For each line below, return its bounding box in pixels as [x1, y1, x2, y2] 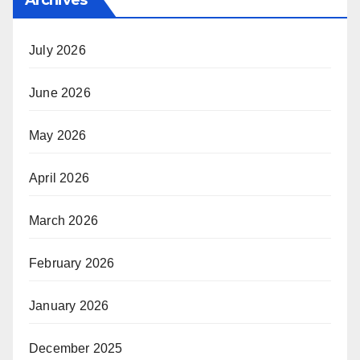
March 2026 [29, 213, 98, 227]
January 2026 [29, 298, 109, 313]
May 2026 [29, 128, 87, 142]
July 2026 [29, 43, 86, 57]
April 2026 [29, 170, 89, 185]
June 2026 [29, 85, 91, 100]
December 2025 [29, 341, 123, 355]
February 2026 [29, 256, 115, 270]
